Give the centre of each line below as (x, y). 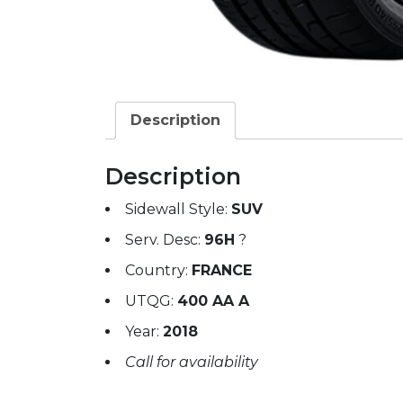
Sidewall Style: (178, 209)
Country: (158, 270)
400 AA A (213, 300)
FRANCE (222, 270)
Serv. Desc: (165, 239)
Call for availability (192, 362)
